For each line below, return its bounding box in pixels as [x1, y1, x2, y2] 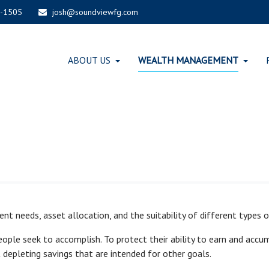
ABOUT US [68, 54, 111, 67]
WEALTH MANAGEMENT [138, 54, 239, 67]
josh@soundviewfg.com [52, 7, 139, 17]
